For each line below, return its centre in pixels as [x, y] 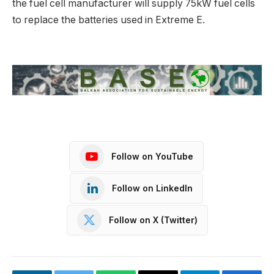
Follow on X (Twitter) [153, 220]
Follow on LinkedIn [152, 188]
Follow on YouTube [152, 157]
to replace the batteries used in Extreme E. [109, 20]
